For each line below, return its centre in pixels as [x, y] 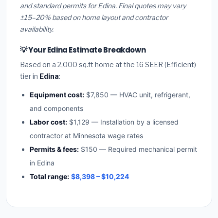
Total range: [49, 177]
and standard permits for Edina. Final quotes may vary [103, 6]
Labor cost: [48, 122]
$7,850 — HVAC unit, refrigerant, [137, 95]
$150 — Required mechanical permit [138, 149]
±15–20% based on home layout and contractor [94, 18]
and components [56, 109]
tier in [30, 76]
